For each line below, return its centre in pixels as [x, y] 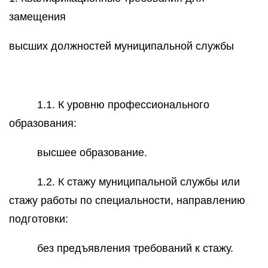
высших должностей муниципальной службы [121, 46]
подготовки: [39, 219]
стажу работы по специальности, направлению [127, 200]
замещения [37, 17]
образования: [43, 123]
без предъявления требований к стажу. [135, 248]
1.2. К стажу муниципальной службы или [139, 182]
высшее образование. [92, 153]
